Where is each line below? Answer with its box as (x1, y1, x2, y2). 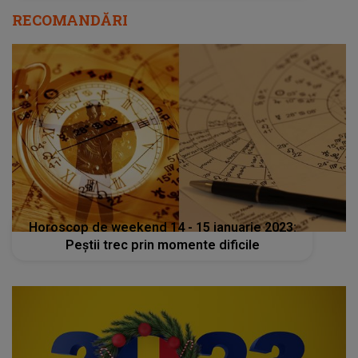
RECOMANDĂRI (12, 10, 128, 30)
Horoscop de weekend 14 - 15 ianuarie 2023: (28, 220, 296, 236)
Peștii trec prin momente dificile (65, 237, 260, 253)
